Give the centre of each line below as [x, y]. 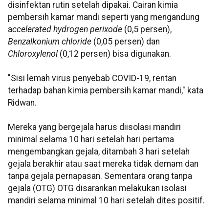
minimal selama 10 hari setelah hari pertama [91, 140]
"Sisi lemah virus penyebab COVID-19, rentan [92, 78]
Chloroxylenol [33, 54]
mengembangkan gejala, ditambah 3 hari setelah [99, 152]
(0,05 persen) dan [127, 42]
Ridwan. [22, 103]
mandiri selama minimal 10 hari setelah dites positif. [106, 201]
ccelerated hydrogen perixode [67, 30]
